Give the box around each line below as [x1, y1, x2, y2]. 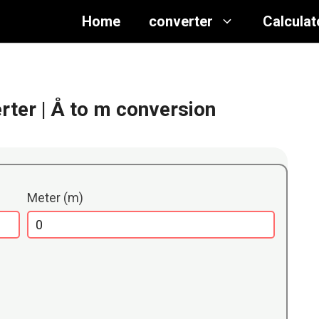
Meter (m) [27, 190, 84, 206]
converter [149, 13, 213, 30]
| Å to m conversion [41, 98, 216, 121]
